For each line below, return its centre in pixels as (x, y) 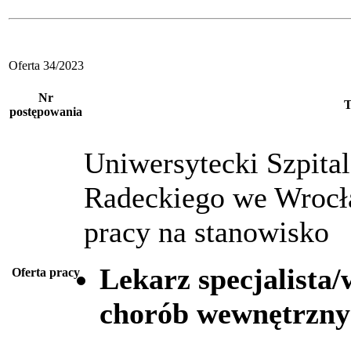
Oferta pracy (46, 272)
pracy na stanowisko (206, 232)
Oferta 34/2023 (46, 65)
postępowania (46, 111)
